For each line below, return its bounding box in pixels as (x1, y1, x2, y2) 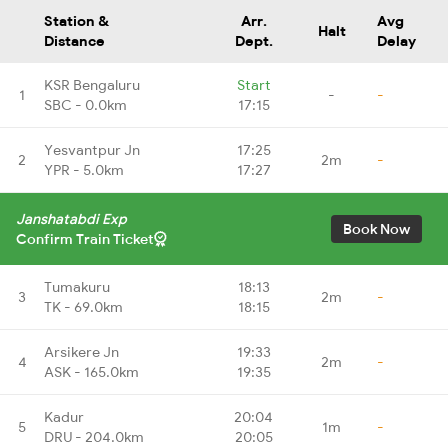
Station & (44, 11, 109, 30)
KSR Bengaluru (44, 75, 140, 94)
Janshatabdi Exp (16, 209, 127, 228)
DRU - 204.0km (44, 427, 144, 446)
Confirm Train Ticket (16, 229, 154, 248)
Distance (44, 31, 105, 50)
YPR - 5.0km (44, 160, 124, 179)
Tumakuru (44, 277, 110, 296)
